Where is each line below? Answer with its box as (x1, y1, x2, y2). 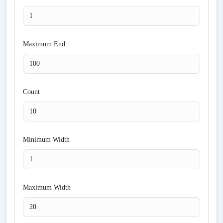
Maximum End (23, 40, 65, 48)
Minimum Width (23, 136, 70, 143)
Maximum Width (23, 184, 71, 191)
